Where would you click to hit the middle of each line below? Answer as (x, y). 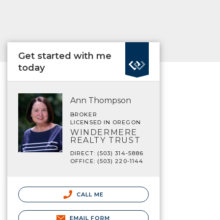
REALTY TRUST (106, 140)
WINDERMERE (104, 132)
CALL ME (89, 194)
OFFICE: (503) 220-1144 (107, 161)
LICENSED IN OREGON (106, 122)
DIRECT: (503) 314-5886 (107, 153)
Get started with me (65, 56)
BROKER (84, 114)
